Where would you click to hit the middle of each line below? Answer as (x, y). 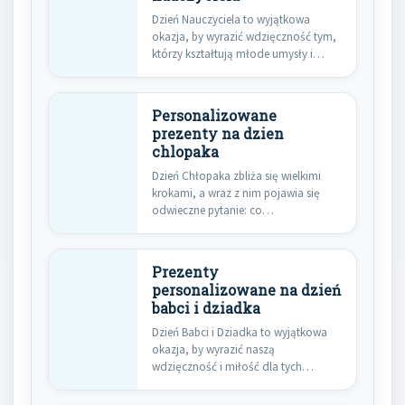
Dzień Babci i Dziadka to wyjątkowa (240, 332)
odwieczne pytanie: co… (213, 210)
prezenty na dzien (218, 133)
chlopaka (185, 151)
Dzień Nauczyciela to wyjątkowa (231, 19)
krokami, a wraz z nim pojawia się (236, 193)
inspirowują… (186, 71)
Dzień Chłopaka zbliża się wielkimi (236, 175)
